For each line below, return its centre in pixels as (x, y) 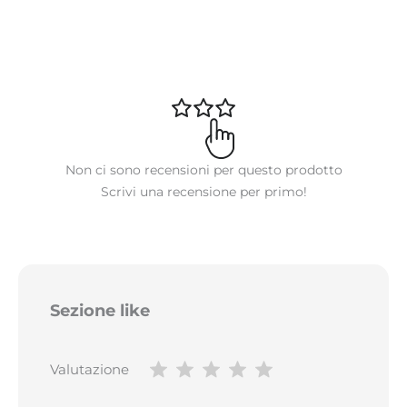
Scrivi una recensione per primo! (203, 192)
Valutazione (89, 369)
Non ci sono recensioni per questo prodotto (203, 170)
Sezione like (100, 310)
